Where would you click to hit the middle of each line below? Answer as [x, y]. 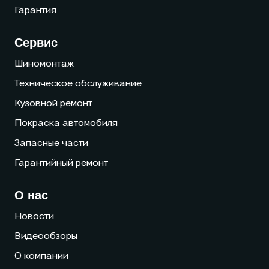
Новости [34, 217]
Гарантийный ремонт [61, 164]
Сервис [36, 43]
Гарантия [35, 11]
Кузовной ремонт [53, 104]
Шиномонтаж [44, 65]
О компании [41, 257]
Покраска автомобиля [66, 124]
